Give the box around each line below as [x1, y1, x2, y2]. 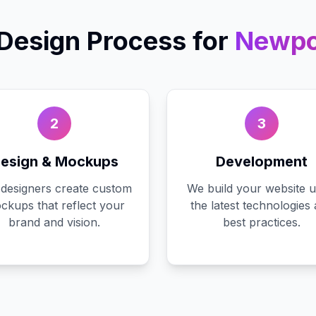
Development [216, 153, 308, 170]
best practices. [223, 215, 300, 229]
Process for [80, 25, 229, 56]
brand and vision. [8, 215, 100, 229]
